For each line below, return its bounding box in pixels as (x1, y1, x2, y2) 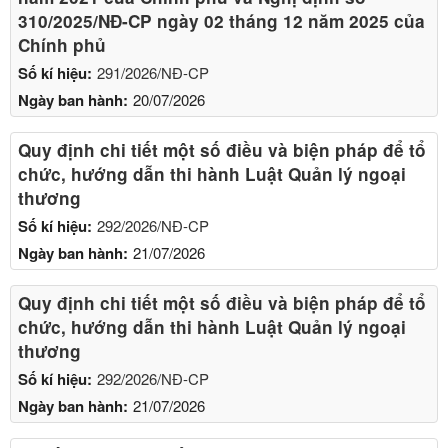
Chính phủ (18, 32, 106, 57)
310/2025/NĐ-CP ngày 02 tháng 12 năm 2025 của (18, 8, 425, 33)
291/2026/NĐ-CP (97, 61, 209, 83)
